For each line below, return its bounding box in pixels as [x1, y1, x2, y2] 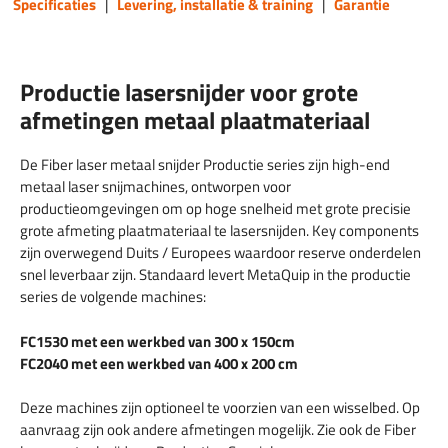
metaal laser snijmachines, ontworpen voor [20, 175, 291, 199]
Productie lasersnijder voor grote [20, 74, 358, 111]
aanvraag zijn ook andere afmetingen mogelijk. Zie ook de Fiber [20, 417, 416, 441]
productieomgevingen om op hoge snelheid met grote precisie [20, 197, 411, 221]
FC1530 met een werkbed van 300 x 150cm [20, 329, 295, 353]
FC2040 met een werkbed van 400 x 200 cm [20, 351, 298, 375]
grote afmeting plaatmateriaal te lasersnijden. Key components [20, 219, 419, 243]
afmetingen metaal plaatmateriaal [20, 102, 370, 139]
